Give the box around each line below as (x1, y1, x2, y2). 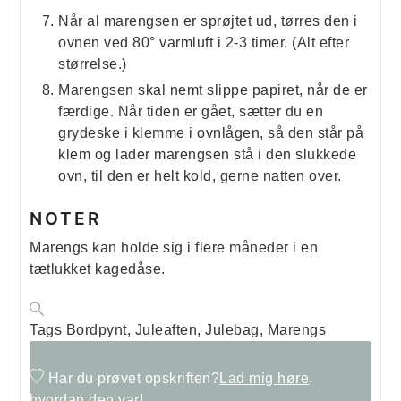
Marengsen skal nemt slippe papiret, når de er (58, 81, 368, 98)
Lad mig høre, (219, 371, 313, 387)
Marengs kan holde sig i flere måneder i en (30, 240, 319, 256)
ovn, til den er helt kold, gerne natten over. (58, 167, 342, 183)
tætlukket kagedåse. (30, 261, 166, 277)
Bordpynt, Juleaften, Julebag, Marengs (65, 322, 327, 338)
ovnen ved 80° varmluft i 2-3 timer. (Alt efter (58, 34, 350, 50)
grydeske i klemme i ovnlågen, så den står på (58, 124, 364, 141)
